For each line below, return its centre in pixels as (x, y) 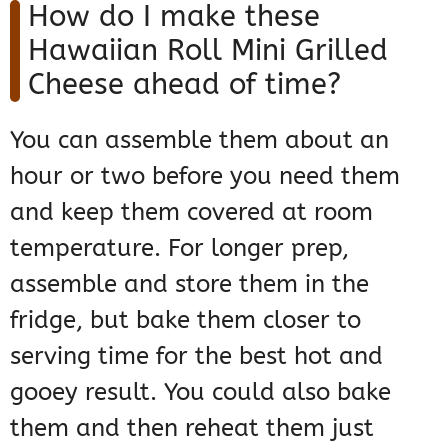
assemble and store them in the (189, 283)
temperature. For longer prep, (179, 247)
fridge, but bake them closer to (185, 319)
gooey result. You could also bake (200, 391)
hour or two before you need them (205, 175)
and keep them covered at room (191, 211)
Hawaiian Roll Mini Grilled (208, 50)
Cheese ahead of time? (184, 84)
